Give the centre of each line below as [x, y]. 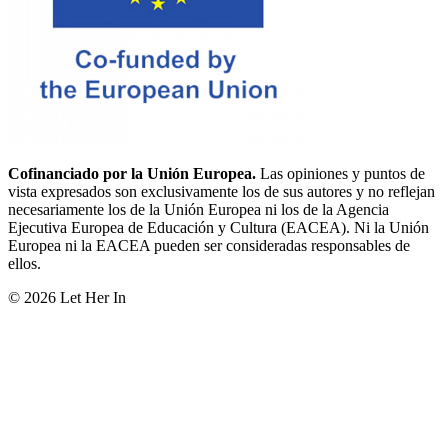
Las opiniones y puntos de [340, 173]
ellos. [24, 263]
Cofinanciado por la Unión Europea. [132, 173]
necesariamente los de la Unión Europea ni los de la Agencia [198, 209]
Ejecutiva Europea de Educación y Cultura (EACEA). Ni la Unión [218, 227]
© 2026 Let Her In [67, 297]
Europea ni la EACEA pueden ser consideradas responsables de [209, 245]
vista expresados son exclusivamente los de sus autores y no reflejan [221, 191]
